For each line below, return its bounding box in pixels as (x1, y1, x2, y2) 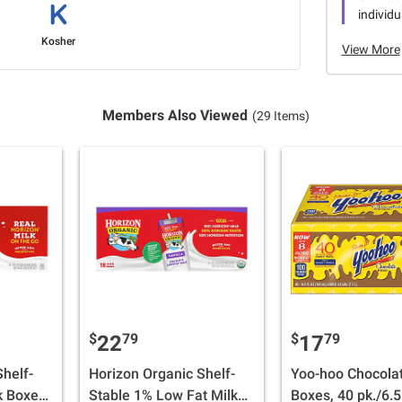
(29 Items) (251, 109, 310, 124)
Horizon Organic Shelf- (89, 365, 235, 383)
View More (341, 41, 400, 57)
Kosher (40, 35, 75, 48)
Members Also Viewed (101, 107, 248, 125)
